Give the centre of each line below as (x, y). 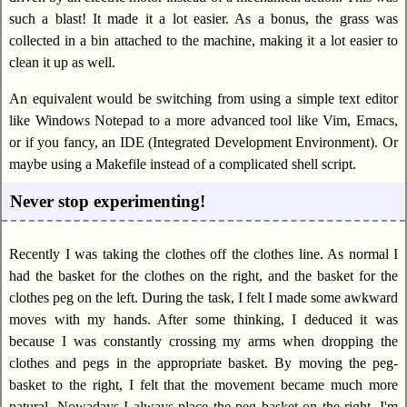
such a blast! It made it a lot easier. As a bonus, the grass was (203, 19)
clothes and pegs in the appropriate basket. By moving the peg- (203, 362)
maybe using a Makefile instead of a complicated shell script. (183, 164)
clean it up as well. (62, 63)
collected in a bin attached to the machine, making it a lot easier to (203, 41)
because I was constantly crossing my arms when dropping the (203, 341)
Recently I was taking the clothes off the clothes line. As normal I (203, 253)
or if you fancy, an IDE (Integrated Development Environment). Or (203, 143)
